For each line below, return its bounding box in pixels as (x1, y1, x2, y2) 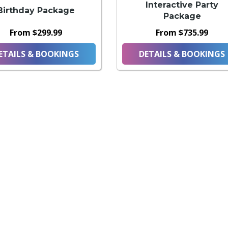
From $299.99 (9, 27, 62, 39)
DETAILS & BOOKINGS (139, 48, 225, 60)
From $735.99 (156, 27, 209, 39)
